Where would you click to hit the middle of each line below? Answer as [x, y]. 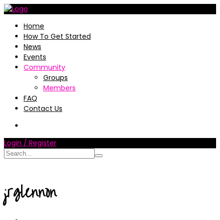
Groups [55, 78]
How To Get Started [57, 36]
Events [35, 57]
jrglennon [30, 192]
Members [59, 88]
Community [44, 67]
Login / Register [30, 143]
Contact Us [43, 109]
